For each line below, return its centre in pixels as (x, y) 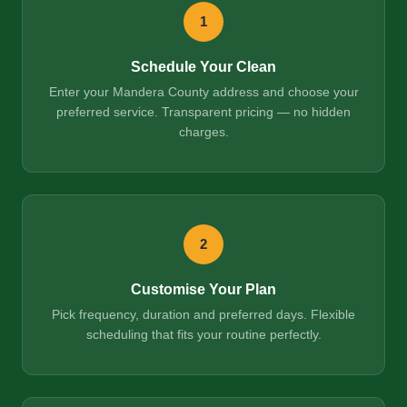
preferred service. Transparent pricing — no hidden (203, 112)
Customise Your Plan (203, 290)
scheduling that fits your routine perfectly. (203, 335)
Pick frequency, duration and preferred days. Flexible (203, 315)
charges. (203, 132)
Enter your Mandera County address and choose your (203, 92)
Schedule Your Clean (203, 66)
